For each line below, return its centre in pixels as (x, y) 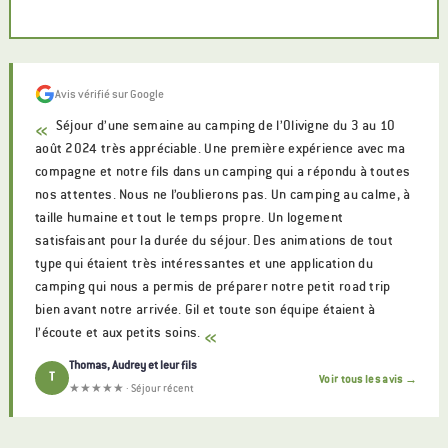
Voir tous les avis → (368, 378)
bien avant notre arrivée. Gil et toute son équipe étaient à (205, 310)
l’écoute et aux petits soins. (119, 333)
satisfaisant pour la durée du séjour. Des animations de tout (213, 241)
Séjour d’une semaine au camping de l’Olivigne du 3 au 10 (224, 126)
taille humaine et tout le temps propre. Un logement (189, 218)
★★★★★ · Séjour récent (131, 388)
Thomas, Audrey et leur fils (132, 365)
